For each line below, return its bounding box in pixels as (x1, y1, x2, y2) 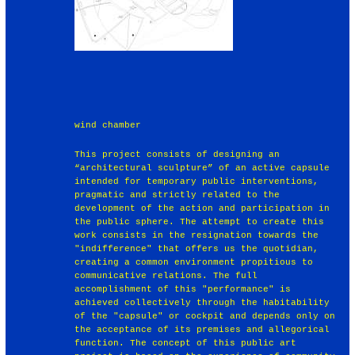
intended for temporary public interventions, (74, 176, 319, 186)
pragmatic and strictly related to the (74, 189, 281, 200)
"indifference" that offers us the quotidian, (74, 243, 319, 254)
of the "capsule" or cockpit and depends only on (74, 311, 336, 321)
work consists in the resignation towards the (74, 230, 319, 240)
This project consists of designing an (74, 149, 281, 159)
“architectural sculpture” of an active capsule (74, 162, 330, 173)
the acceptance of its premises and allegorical (74, 324, 330, 334)
